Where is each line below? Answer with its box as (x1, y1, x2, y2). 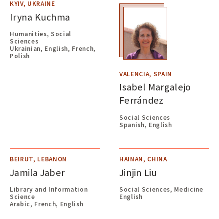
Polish (10, 52, 30, 60)
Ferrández (119, 94, 164, 107)
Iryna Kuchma (10, 10, 70, 23)
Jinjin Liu (119, 166, 157, 179)
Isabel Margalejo (119, 81, 191, 94)
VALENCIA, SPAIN (119, 69, 173, 78)
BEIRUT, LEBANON (10, 154, 67, 163)
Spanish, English (119, 120, 172, 129)
